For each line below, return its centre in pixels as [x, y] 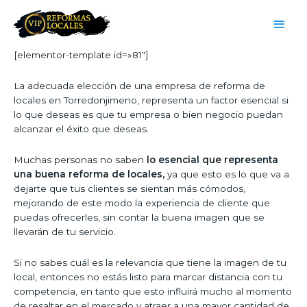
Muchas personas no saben [80, 160]
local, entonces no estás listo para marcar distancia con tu [148, 277]
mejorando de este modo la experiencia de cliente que [142, 203]
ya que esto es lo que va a [227, 174]
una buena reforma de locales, [89, 174]
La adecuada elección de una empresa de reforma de [139, 86]
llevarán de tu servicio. [65, 232]
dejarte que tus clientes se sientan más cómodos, [130, 189]
